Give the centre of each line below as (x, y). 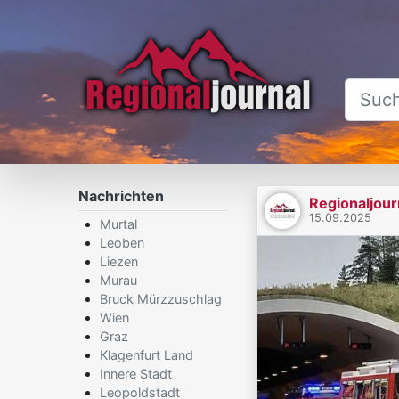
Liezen (119, 261)
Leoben (122, 243)
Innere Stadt (136, 374)
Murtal (118, 224)
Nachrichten (121, 196)
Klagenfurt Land (147, 355)
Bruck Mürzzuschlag (161, 299)
